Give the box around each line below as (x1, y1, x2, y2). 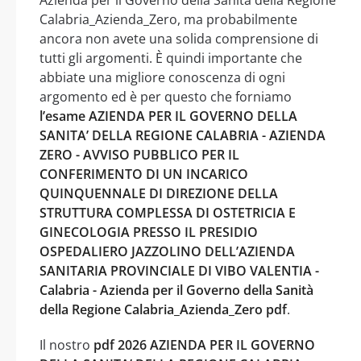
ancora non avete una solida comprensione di (39, 29, 318, 48)
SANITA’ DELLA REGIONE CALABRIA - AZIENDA (39, 126, 326, 144)
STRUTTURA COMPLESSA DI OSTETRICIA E (39, 203, 296, 222)
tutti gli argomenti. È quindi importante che (39, 48, 302, 67)
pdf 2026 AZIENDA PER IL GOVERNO (93, 335, 315, 354)
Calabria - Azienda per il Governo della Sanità (39, 280, 313, 299)
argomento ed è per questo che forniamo (39, 87, 292, 106)
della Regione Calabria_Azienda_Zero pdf (39, 300, 287, 318)
